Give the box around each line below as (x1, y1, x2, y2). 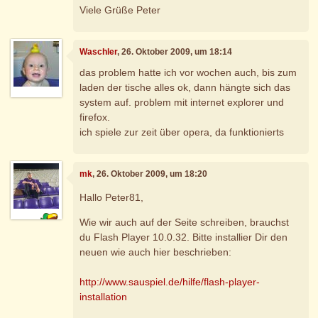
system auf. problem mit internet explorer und (79, 97, 285, 109)
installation (79, 290, 128, 302)
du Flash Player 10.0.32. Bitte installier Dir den (79, 231, 288, 243)
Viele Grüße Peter (79, 4, 161, 16)
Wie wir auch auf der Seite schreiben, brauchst (79, 216, 290, 228)
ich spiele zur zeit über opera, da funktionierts (79, 126, 285, 138)
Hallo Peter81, (79, 191, 144, 203)
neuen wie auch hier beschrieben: (79, 246, 232, 258)
